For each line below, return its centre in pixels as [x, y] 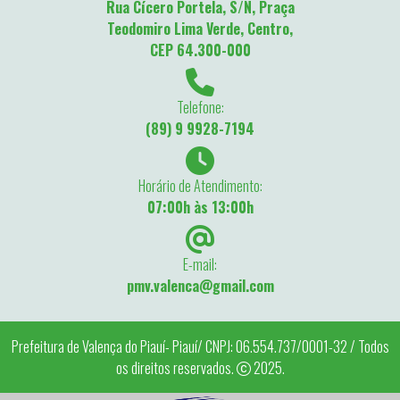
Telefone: [200, 108]
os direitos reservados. [176, 368]
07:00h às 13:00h [200, 208]
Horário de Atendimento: [200, 186]
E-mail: [200, 265]
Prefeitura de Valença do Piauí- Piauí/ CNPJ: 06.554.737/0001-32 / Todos [200, 347]
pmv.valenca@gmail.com [200, 286]
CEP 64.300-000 [200, 50]
